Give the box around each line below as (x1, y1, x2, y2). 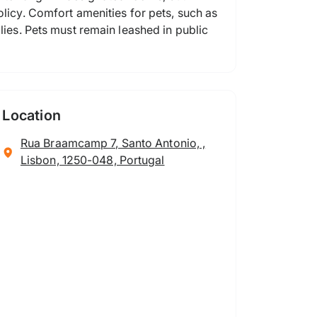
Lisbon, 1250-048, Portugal (20, 153, 165, 167)
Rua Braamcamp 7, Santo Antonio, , (20, 136, 206, 150)
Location (2, 107, 61, 124)
